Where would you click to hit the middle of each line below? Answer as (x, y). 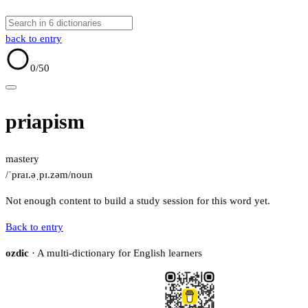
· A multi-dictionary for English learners (115, 253)
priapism (45, 122)
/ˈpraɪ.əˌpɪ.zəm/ (38, 175)
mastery (22, 159)
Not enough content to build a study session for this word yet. (138, 201)
